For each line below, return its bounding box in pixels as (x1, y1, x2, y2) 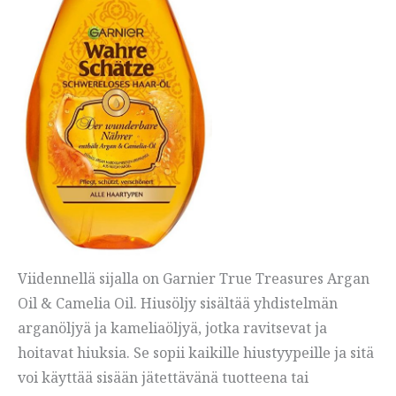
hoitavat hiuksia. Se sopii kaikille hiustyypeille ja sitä (18, 343, 374, 363)
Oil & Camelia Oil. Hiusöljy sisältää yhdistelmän (18, 293, 338, 314)
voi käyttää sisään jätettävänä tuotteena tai (18, 368, 308, 388)
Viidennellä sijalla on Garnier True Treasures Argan (18, 269, 369, 289)
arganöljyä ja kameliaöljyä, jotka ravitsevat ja (18, 318, 327, 339)
